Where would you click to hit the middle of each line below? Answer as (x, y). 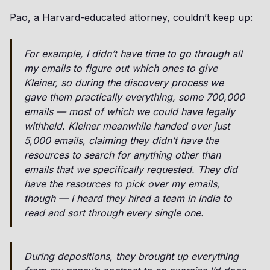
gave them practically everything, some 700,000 (134, 97)
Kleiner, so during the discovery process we (124, 83)
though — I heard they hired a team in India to (128, 198)
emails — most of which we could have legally (130, 111)
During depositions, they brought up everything (131, 256)
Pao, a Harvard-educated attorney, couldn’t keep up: (131, 17)
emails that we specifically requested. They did (131, 169)
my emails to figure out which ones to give (121, 68)
